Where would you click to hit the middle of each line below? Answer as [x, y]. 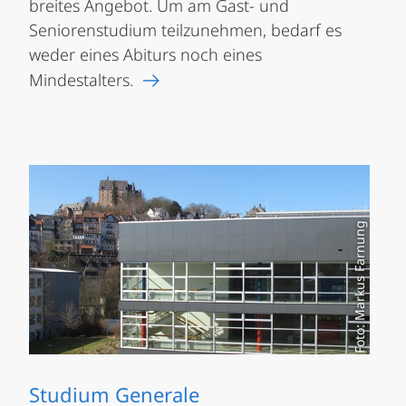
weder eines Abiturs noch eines [145, 54]
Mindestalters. [81, 79]
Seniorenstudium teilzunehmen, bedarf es [185, 29]
